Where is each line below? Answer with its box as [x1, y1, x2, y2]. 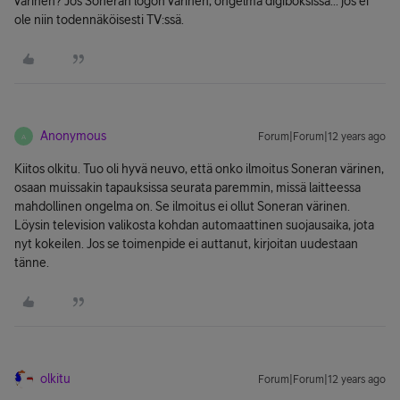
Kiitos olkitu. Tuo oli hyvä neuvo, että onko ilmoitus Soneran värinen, [14, 162, 384, 176]
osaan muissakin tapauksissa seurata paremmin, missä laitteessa [14, 180, 361, 195]
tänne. [14, 255, 49, 270]
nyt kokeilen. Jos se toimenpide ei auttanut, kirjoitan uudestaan [14, 237, 358, 251]
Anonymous [40, 129, 106, 143]
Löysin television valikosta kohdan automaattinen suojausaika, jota [14, 218, 374, 232]
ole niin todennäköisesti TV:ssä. [14, 12, 184, 27]
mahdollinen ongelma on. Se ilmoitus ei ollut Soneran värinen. [14, 199, 350, 213]
